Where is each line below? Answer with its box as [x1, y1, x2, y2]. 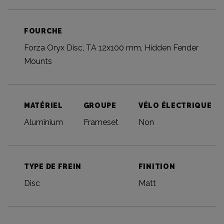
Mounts [24, 56, 52, 66]
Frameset [83, 117, 118, 127]
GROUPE [83, 101, 116, 110]
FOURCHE [24, 27, 62, 35]
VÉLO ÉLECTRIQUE [138, 101, 212, 110]
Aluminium [24, 117, 63, 127]
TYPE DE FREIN [24, 162, 82, 171]
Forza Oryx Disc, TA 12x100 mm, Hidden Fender [24, 43, 198, 53]
